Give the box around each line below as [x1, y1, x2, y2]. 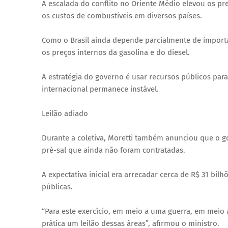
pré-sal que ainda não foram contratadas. [42, 146, 185, 155]
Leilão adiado [42, 109, 88, 119]
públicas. [42, 182, 73, 192]
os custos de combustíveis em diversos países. [42, 11, 202, 21]
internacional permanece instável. [42, 84, 159, 94]
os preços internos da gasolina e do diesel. [42, 48, 190, 58]
